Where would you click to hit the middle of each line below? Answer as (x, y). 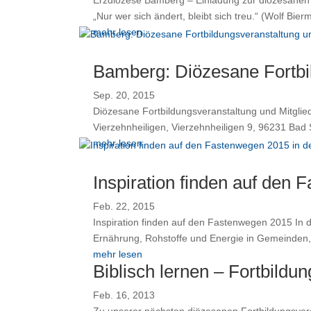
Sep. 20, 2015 (124, 95)
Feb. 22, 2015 (124, 206)
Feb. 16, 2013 (124, 295)
